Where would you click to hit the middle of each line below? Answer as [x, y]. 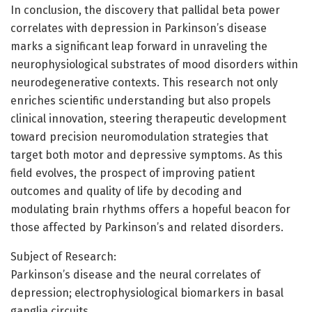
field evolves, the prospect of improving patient [133, 173]
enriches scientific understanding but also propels [141, 100]
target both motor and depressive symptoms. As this [147, 155]
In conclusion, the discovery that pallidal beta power [145, 10]
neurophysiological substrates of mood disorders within [154, 64]
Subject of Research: [63, 256]
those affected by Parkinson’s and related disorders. [147, 227]
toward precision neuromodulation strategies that [139, 136]
